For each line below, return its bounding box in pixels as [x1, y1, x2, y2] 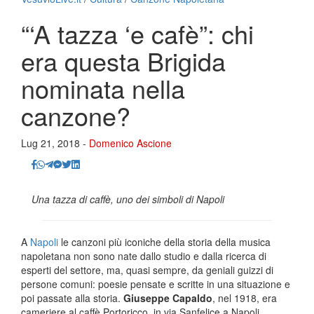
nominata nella [21, 69, 185, 106]
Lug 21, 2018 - [21, 135, 89, 150]
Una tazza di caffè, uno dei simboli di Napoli [32, 191, 224, 206]
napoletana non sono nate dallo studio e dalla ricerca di [21, 248, 266, 263]
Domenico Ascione [89, 135, 172, 150]
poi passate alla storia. [21, 290, 123, 305]
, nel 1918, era [212, 290, 277, 305]
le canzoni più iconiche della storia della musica [58, 234, 271, 249]
